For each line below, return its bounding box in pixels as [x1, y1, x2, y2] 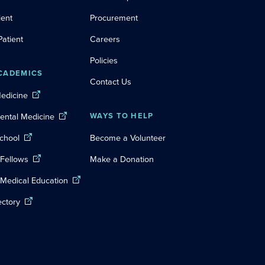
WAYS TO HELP [90, 110, 154, 121]
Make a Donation [90, 153, 154, 166]
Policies [90, 54, 118, 67]
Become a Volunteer [90, 131, 166, 144]
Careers [90, 33, 120, 46]
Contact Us [90, 75, 131, 88]
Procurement [90, 11, 138, 24]
